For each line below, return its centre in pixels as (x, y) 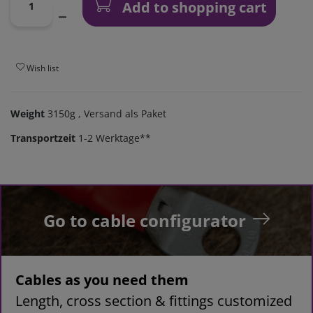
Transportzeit (43, 138)
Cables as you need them (102, 280)
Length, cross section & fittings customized (154, 301)
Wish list (43, 68)
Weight (29, 114)
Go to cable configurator (145, 221)
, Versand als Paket (121, 114)
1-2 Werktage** (115, 138)
